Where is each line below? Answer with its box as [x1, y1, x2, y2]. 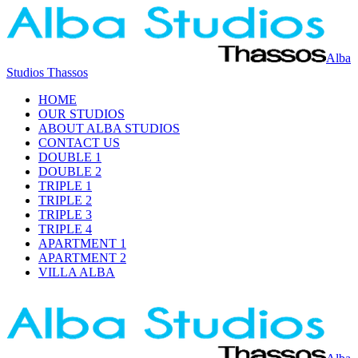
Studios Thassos [6, 66, 88, 79]
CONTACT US [38, 136, 120, 149]
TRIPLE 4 [38, 222, 92, 236]
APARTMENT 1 [38, 237, 126, 250]
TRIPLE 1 [38, 179, 92, 193]
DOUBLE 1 [38, 150, 101, 164]
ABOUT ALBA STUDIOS [38, 121, 180, 135]
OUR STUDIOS [38, 107, 125, 121]
